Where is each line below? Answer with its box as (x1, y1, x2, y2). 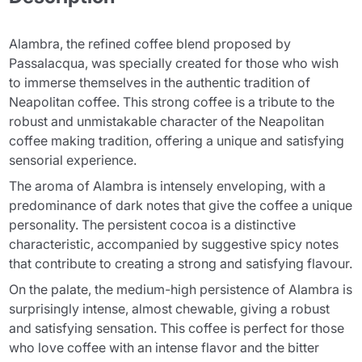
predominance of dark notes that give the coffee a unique (9, 197, 353, 213)
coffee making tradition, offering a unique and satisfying (9, 133, 345, 149)
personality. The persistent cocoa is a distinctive (9, 217, 297, 233)
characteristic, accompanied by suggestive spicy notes (9, 236, 339, 252)
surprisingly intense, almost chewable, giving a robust (9, 301, 330, 317)
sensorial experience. (9, 152, 137, 168)
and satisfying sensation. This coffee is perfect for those (9, 320, 345, 336)
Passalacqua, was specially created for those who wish (9, 55, 339, 71)
